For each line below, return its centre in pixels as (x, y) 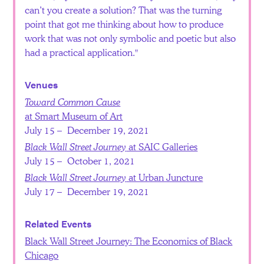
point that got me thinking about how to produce (124, 24)
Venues (42, 85)
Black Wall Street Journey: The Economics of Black (129, 240)
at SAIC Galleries (162, 146)
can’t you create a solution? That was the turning (123, 9)
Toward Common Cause (73, 101)
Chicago (42, 255)
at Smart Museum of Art (74, 115)
